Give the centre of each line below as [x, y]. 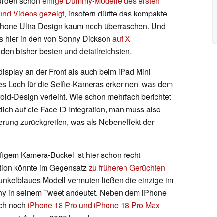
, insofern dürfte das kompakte [116, 13]
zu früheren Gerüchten [127, 167]
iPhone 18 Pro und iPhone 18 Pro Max [94, 205]
